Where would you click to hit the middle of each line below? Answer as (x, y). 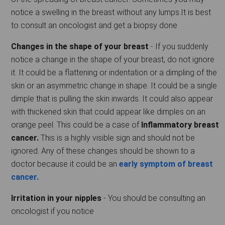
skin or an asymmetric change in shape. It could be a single (114, 85)
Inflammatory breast (180, 125)
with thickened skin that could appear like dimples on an (108, 111)
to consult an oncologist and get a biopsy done (94, 25)
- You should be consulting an (154, 198)
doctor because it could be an (65, 164)
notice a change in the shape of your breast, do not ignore (113, 59)
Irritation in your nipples (57, 198)
